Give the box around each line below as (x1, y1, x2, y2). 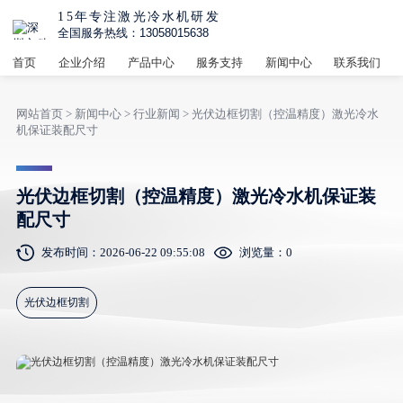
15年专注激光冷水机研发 (58, 10, 220, 23)
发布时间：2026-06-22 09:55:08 (40, 246, 205, 259)
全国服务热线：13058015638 (58, 26, 210, 40)
